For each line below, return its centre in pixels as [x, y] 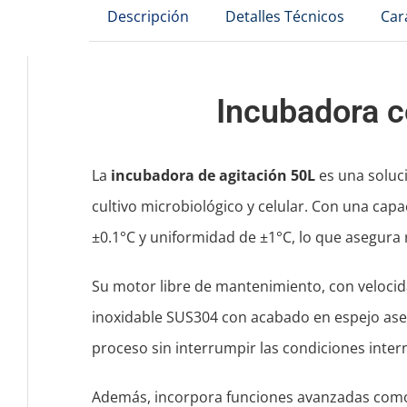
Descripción [148, 17]
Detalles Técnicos [284, 17]
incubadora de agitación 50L [213, 176]
